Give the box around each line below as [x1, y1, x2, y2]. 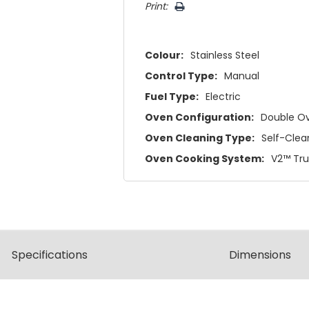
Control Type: [145, 69, 218, 83]
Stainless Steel [190, 48, 260, 63]
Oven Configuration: [145, 110, 255, 125]
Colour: [145, 48, 184, 63]
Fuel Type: [145, 90, 199, 104]
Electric [206, 90, 241, 104]
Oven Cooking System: [145, 152, 265, 166]
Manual [224, 69, 260, 83]
